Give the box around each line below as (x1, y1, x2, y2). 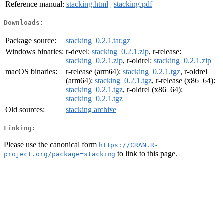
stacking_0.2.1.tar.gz (66, 36, 130, 45)
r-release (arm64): (66, 67, 123, 76)
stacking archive (66, 105, 116, 114)
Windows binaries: (5, 47, 64, 56)
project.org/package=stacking (4, 150, 115, 158)
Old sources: (5, 105, 45, 114)
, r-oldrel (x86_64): (123, 85, 183, 94)
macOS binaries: (5, 67, 57, 76)
